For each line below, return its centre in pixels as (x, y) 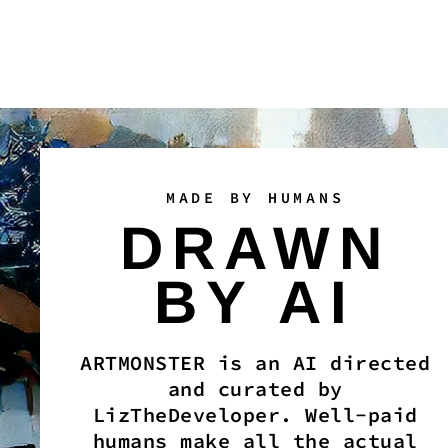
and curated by (255, 388)
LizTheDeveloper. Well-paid (255, 414)
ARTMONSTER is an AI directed (255, 362)
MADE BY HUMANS (255, 197)
